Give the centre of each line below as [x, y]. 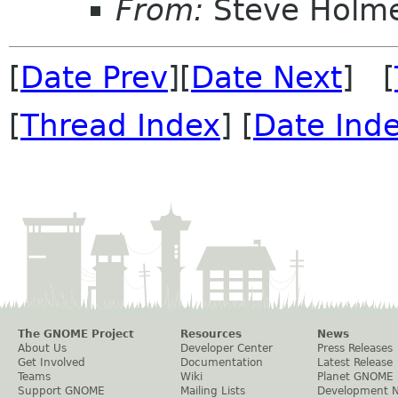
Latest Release [355, 363]
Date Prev [94, 78]
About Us [42, 349]
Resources [211, 334]
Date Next [267, 78]
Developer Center [227, 349]
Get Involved [52, 363]
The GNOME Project [76, 334]
